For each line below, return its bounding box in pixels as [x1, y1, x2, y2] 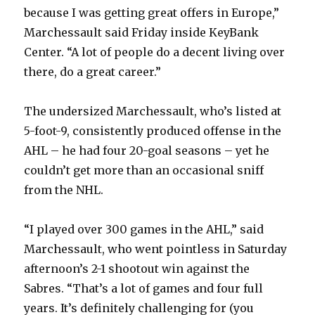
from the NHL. [24, 182, 104, 197]
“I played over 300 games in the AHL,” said [24, 221, 264, 236]
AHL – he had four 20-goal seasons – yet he [24, 143, 270, 157]
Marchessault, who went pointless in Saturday [24, 241, 288, 256]
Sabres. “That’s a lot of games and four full [24, 281, 264, 295]
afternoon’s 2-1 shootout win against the [24, 261, 250, 276]
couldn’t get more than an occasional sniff [24, 162, 264, 177]
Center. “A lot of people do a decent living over [24, 44, 285, 59]
